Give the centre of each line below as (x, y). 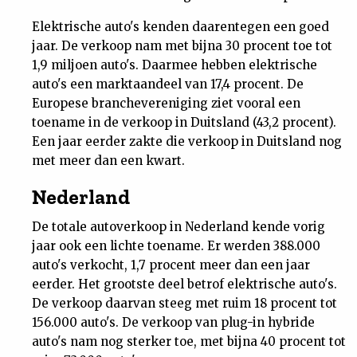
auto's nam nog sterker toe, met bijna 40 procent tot (189, 341)
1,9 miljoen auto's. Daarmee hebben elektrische (175, 65)
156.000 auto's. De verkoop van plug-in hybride (173, 322)
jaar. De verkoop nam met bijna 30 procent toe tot (182, 46)
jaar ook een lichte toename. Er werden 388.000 (176, 246)
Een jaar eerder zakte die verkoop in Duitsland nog (187, 141)
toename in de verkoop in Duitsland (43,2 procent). (184, 122)
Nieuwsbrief (57, 21)
